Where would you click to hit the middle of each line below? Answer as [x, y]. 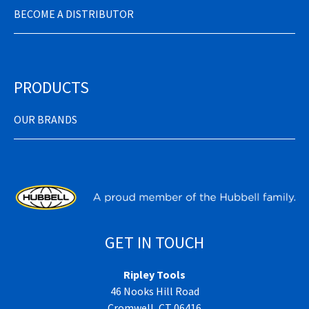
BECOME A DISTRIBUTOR [74, 13]
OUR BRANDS [46, 119]
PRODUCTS [51, 87]
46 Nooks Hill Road [154, 291]
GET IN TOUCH [154, 242]
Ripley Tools [154, 274]
